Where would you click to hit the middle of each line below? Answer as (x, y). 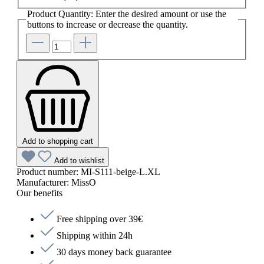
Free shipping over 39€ (98, 219)
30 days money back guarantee (113, 252)
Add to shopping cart (58, 141)
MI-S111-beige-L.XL (121, 171)
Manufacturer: (44, 182)
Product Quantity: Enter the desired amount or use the (127, 14)
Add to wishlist (79, 160)
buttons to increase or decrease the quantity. (108, 25)
